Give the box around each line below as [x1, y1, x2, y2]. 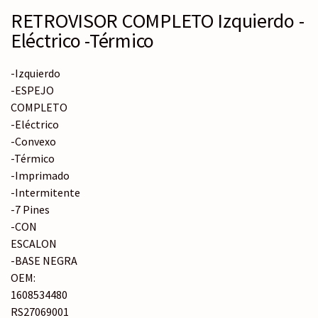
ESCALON [11, 236, 57, 251]
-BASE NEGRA [11, 253, 77, 268]
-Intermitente [11, 185, 80, 200]
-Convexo [11, 134, 56, 149]
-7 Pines [11, 202, 50, 217]
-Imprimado [11, 168, 70, 183]
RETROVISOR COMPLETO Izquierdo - [11, 8, 305, 34]
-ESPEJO [11, 83, 54, 98]
